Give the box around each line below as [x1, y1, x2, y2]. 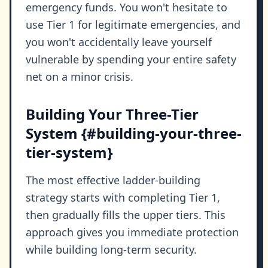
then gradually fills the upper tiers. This [26, 208, 226, 223]
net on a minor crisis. [26, 69, 133, 84]
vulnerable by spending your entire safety [26, 52, 236, 67]
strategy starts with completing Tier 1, [26, 190, 220, 205]
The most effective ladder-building [26, 173, 200, 188]
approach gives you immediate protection [26, 225, 239, 240]
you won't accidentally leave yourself [26, 35, 212, 50]
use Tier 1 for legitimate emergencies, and [26, 17, 240, 32]
